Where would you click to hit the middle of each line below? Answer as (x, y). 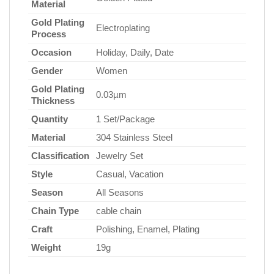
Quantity (50, 119)
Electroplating (123, 28)
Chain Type (55, 210)
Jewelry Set (120, 155)
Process (49, 34)
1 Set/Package (125, 119)
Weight (46, 247)
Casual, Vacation (130, 174)
